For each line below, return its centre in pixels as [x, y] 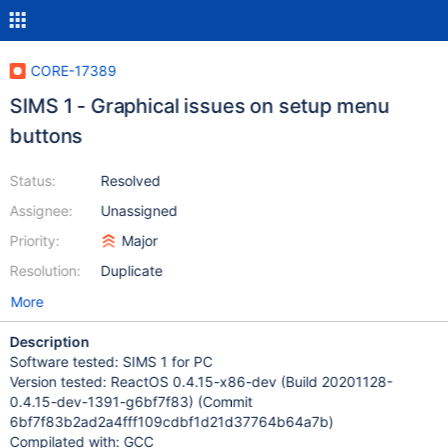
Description [49, 341]
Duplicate [131, 270]
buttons [46, 136]
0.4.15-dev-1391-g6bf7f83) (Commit [131, 401]
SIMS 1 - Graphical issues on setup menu [199, 106]
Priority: [34, 240]
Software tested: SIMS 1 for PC [111, 361]
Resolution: [45, 270]
